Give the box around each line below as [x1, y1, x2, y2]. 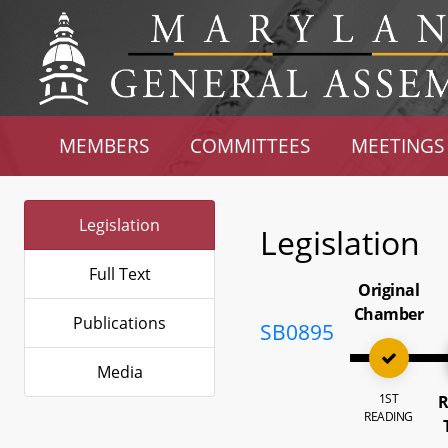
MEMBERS [59, 133, 150, 158]
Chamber [353, 303, 424, 325]
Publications [73, 312, 166, 334]
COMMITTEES [190, 133, 311, 158]
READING [364, 408, 413, 425]
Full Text [88, 263, 151, 285]
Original [358, 279, 420, 301]
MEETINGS [350, 133, 444, 158]
